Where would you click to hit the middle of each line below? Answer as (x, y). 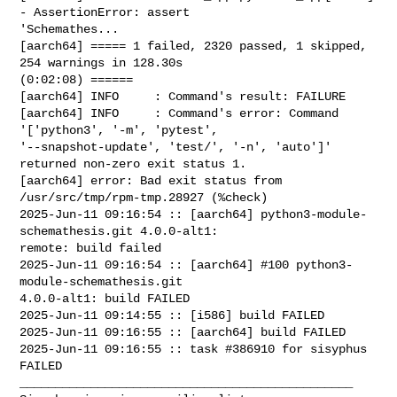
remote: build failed (91, 248)
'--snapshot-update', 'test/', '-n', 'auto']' (176, 147)
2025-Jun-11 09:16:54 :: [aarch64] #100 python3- (187, 265)
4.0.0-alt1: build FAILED (105, 298)
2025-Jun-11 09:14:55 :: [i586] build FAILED (172, 315)
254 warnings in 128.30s (105, 62)
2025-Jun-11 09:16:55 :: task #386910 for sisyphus (194, 349)
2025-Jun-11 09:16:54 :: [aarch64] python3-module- (194, 214)
